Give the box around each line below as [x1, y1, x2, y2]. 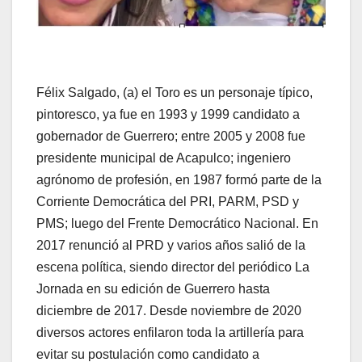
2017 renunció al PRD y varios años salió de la [36, 238, 305, 252]
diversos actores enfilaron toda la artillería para [36, 325, 304, 339]
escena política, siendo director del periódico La [36, 259, 309, 274]
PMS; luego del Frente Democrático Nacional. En [36, 216, 318, 230]
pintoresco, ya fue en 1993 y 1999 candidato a [36, 107, 300, 121]
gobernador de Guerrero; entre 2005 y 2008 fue [36, 128, 305, 143]
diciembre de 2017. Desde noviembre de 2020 [36, 303, 301, 318]
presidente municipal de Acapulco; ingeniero [36, 150, 291, 165]
